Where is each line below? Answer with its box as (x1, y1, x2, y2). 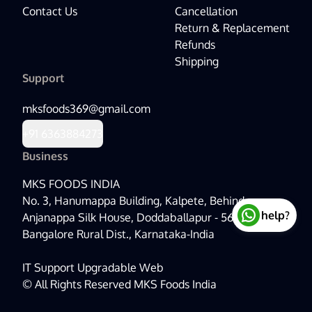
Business (22, 149, 68, 163)
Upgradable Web (77, 260, 164, 274)
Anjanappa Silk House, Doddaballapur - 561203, (22, 210, 259, 224)
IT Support (22, 260, 77, 274)
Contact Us (22, 4, 77, 18)
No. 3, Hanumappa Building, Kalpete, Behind (22, 194, 244, 208)
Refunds (175, 38, 215, 52)
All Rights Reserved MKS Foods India (35, 277, 217, 291)
